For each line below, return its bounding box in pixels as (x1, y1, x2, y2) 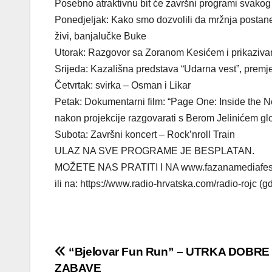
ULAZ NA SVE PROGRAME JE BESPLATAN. (55, 146, 254, 157)
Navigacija (54, 244, 149, 268)
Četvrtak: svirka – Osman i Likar (55, 80, 191, 91)
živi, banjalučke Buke (55, 31, 146, 42)
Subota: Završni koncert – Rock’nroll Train (55, 129, 235, 140)
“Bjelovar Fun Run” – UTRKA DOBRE (66, 245, 270, 259)
